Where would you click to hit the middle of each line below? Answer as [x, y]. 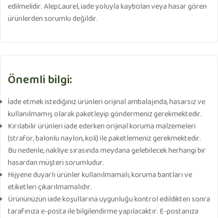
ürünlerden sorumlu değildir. [53, 19]
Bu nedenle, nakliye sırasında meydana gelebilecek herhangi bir [107, 151]
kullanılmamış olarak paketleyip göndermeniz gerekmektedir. [105, 115]
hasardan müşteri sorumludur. [56, 163]
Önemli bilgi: [40, 81]
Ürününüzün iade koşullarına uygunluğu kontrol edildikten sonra [109, 200]
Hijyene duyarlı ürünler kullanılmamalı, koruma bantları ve [100, 175]
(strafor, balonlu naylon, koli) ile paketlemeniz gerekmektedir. [104, 139]
